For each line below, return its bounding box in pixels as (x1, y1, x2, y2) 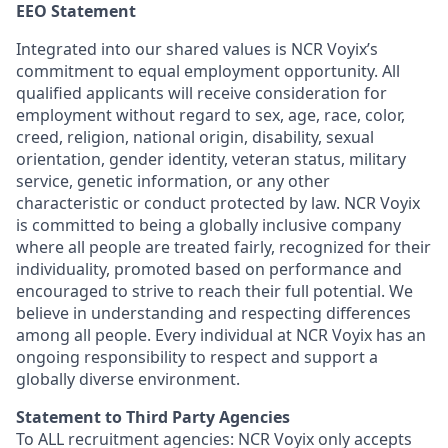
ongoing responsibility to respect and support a (16, 346, 378, 368)
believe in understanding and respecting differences (16, 302, 411, 324)
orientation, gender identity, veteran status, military (16, 148, 406, 170)
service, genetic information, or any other (16, 170, 330, 192)
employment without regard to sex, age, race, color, (16, 104, 405, 126)
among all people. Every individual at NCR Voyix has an (16, 324, 426, 346)
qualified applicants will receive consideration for (16, 82, 387, 104)
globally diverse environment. (16, 368, 240, 390)
